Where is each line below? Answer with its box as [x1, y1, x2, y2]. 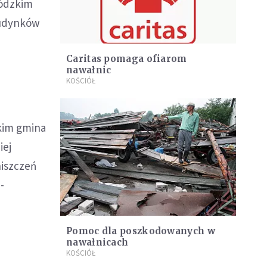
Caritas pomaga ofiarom [66, 53, 187, 65]
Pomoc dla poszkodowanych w [66, 225, 215, 237]
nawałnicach [66, 236, 129, 248]
